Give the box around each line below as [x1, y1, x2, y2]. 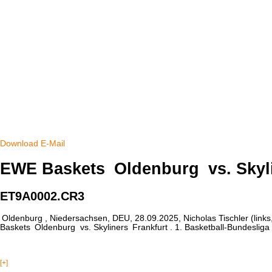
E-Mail [41, 139, 65, 148]
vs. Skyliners [77, 223, 131, 233]
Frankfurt [132, 223, 168, 233]
